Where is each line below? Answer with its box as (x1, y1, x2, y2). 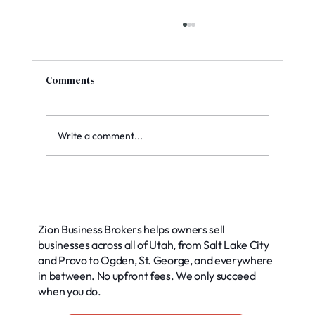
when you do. (38, 283, 101, 298)
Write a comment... (57, 129, 143, 142)
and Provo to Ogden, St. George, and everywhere (38, 252, 273, 267)
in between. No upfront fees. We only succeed (38, 268, 256, 283)
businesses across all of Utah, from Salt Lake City (38, 237, 269, 252)
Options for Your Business (69, 193, 210, 206)
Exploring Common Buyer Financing (69, 180, 268, 193)
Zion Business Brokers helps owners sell (38, 221, 225, 236)
